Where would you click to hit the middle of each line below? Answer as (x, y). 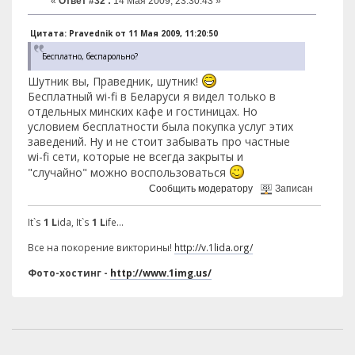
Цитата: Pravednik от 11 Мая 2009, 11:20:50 (124, 33)
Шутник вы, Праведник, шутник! (115, 81)
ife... (115, 222)
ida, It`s (74, 222)
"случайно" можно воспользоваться (128, 172)
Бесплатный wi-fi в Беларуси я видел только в (152, 96)
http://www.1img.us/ (161, 273)
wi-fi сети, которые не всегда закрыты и (136, 156)
